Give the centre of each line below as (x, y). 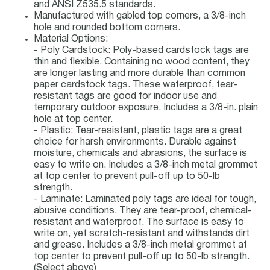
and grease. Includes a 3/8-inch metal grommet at (140, 245)
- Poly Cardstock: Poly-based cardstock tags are (141, 51)
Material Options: (71, 39)
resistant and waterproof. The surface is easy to (139, 222)
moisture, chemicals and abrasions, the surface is (140, 154)
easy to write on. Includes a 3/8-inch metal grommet (146, 165)
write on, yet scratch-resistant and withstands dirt (142, 234)
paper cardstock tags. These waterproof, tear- (136, 85)
